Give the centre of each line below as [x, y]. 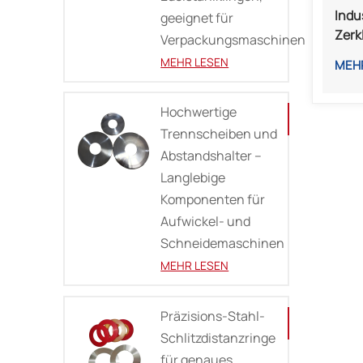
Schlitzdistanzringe [218, 338]
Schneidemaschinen [223, 243]
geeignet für [197, 17]
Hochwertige [199, 112]
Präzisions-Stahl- [213, 316]
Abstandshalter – [211, 156]
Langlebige [193, 178]
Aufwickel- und [206, 222]
